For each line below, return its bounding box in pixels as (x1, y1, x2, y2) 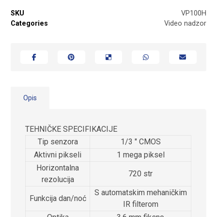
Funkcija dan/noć (29, 193, 86, 203)
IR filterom (123, 199, 158, 209)
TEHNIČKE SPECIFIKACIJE (25, 124, 118, 134)
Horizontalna (36, 163, 79, 172)
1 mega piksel (116, 150, 165, 159)
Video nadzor (164, 19, 206, 28)
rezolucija (41, 174, 74, 184)
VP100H (181, 9, 206, 18)
